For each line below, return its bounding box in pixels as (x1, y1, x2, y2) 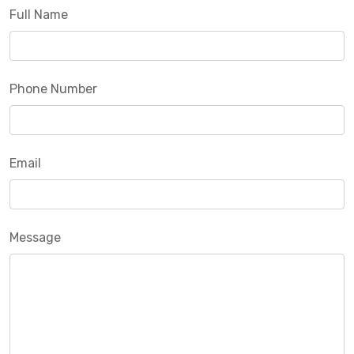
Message (9, 230, 61, 246)
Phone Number (9, 81, 97, 97)
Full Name (9, 7, 68, 23)
